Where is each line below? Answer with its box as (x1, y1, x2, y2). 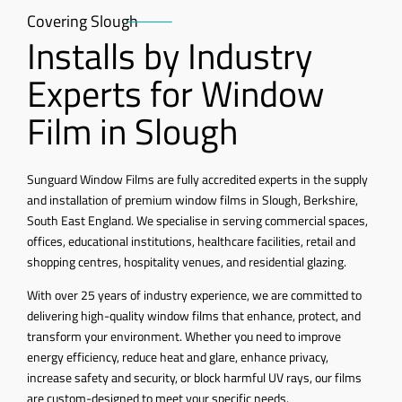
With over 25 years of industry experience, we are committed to (27, 284, 362, 304)
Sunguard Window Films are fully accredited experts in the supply (27, 169, 368, 188)
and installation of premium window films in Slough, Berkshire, (27, 189, 358, 209)
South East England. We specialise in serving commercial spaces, (27, 210, 368, 230)
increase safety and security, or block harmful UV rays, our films (27, 367, 362, 387)
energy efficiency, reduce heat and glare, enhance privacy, (27, 346, 328, 366)
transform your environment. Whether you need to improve (27, 326, 341, 345)
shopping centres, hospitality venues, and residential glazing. (27, 251, 346, 271)
